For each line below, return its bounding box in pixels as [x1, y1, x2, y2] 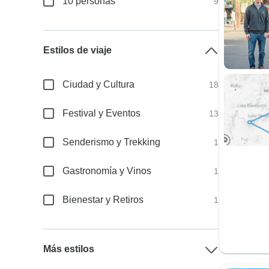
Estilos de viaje [43, 45, 112, 55]
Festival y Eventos [62, 108, 141, 118]
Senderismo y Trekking [62, 137, 161, 147]
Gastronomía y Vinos [62, 166, 152, 176]
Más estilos [43, 244, 95, 254]
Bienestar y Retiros [62, 195, 144, 205]
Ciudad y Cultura [62, 79, 135, 89]
